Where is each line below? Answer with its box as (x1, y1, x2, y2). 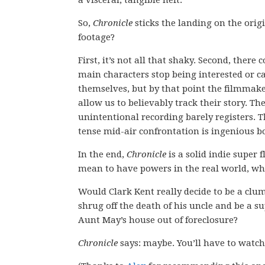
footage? (78, 32, 115, 43)
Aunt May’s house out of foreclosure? (78, 215, 238, 225)
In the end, (78, 149, 127, 160)
